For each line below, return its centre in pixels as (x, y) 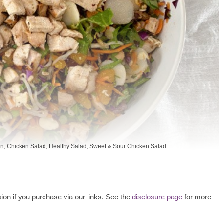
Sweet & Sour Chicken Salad (128, 146)
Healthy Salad (68, 146)
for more (197, 197)
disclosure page (157, 197)
